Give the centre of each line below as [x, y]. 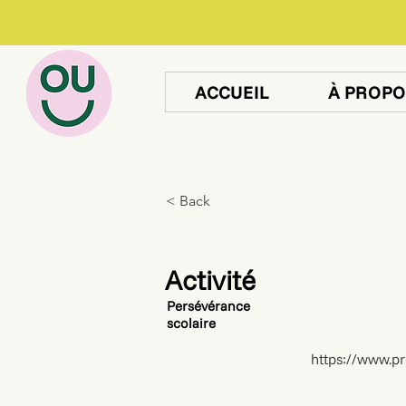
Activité [210, 280]
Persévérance [208, 306]
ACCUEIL [232, 92]
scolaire [191, 323]
